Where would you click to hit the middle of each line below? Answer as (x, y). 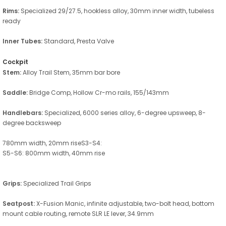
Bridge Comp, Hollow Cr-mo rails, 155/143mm (98, 92)
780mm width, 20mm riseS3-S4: (52, 143)
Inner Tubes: (22, 41)
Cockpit (15, 62)
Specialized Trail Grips (56, 183)
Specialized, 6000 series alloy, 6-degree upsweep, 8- (124, 112)
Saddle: (15, 92)
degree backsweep (32, 123)
